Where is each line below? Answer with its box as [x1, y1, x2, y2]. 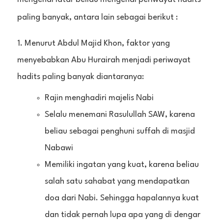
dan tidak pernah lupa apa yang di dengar [44, 210, 200, 219]
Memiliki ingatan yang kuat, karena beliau [44, 160, 199, 169]
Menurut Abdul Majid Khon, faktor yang [25, 39, 170, 48]
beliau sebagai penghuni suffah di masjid [44, 127, 195, 136]
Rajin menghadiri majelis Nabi [44, 93, 154, 102]
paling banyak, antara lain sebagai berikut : [17, 13, 178, 22]
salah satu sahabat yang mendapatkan [44, 177, 190, 186]
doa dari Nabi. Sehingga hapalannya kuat [44, 193, 199, 202]
